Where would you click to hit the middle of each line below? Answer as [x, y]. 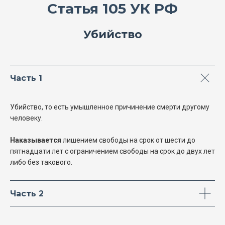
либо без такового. [41, 162]
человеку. [26, 118]
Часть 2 [27, 194]
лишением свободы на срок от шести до [128, 140]
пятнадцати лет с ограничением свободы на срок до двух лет [113, 151]
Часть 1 [26, 78]
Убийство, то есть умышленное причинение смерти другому [110, 107]
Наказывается [36, 140]
